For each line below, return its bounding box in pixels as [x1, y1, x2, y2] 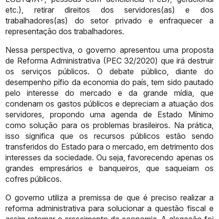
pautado [184, 77, 214, 87]
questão [155, 203, 184, 213]
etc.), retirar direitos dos [5, 4, 114, 15]
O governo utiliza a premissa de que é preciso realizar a [5, 192, 214, 202]
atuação [168, 98, 198, 109]
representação [5, 26, 57, 36]
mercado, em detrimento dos [112, 141, 214, 152]
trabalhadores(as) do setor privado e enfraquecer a [5, 15, 214, 25]
